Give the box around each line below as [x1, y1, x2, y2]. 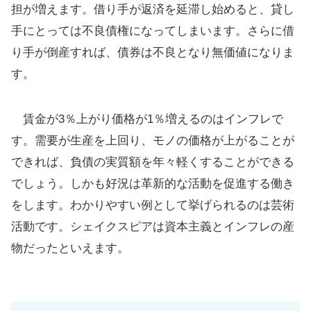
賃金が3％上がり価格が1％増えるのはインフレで [11, 112, 283, 126]
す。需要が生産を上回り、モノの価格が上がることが [11, 133, 294, 147]
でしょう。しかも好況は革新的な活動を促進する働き [11, 176, 294, 190]
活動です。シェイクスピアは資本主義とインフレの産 [11, 219, 294, 233]
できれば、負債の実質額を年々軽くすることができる [11, 155, 294, 169]
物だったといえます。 [11, 241, 129, 255]
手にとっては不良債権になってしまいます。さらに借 [11, 24, 294, 37]
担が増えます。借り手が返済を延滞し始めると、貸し [11, 2, 294, 16]
